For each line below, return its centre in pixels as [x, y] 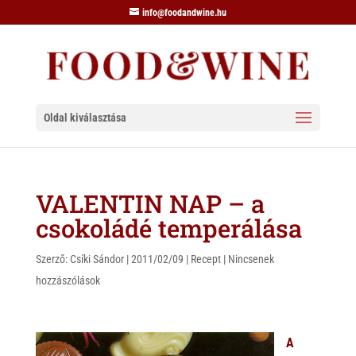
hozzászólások [68, 281]
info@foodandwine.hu [184, 13]
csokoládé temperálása [168, 228]
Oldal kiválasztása [85, 118]
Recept [205, 259]
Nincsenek [251, 259]
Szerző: [52, 259]
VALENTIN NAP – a [150, 203]
